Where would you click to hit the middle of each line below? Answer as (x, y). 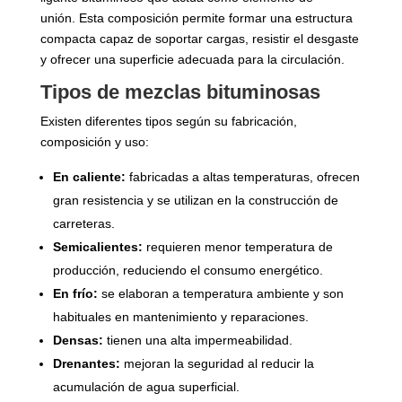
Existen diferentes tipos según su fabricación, (168, 121)
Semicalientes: (97, 247)
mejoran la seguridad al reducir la (217, 363)
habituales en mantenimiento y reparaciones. (182, 317)
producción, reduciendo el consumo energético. (189, 270)
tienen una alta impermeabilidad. (199, 340)
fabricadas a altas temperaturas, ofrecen (242, 177)
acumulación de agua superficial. (148, 387)
